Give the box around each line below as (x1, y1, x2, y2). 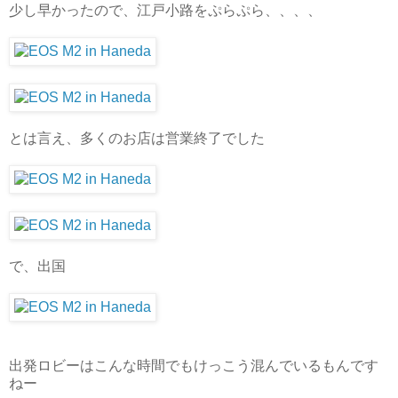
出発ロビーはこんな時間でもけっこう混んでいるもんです (9, 357, 378, 373)
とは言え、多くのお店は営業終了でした (9, 130, 265, 146)
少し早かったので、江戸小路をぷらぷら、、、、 (9, 2, 322, 18)
